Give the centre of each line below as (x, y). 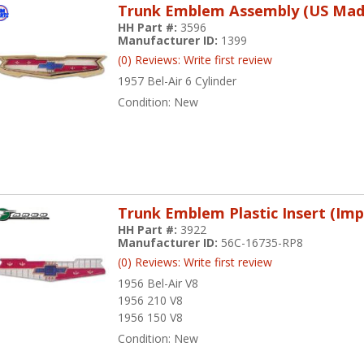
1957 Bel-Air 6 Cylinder (178, 80)
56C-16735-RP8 (262, 243)
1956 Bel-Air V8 (158, 284)
